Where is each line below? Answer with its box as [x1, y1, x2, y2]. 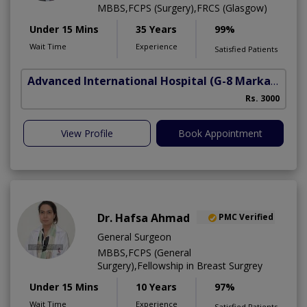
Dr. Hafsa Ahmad [97, 210, 190, 225]
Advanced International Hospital [27, 73, 207, 88]
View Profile [61, 126, 113, 140]
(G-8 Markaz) [210, 73, 271, 88]
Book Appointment [177, 126, 262, 140]
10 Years [136, 280, 177, 293]
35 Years [136, 22, 177, 36]
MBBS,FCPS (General [97, 245, 191, 259]
